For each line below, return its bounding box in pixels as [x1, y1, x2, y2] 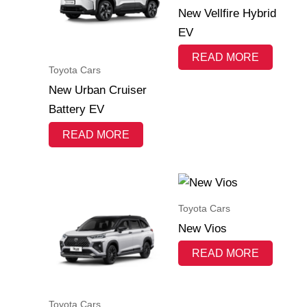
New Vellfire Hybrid [177, 6, 276, 20]
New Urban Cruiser [49, 84, 147, 97]
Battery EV [49, 103, 104, 116]
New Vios [177, 221, 227, 235]
